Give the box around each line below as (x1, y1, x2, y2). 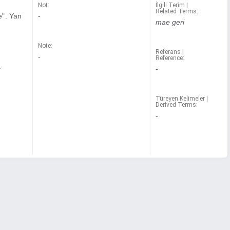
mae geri (155, 18, 185, 26)
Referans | (155, 48, 184, 55)
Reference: (155, 54, 184, 62)
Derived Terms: (155, 101, 198, 108)
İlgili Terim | (155, 2, 188, 9)
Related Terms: (155, 8, 198, 15)
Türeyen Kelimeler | (155, 95, 208, 102)
